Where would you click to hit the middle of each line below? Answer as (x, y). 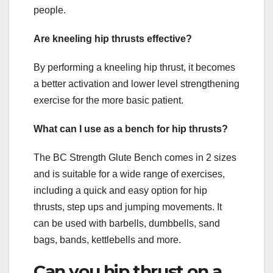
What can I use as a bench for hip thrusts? (131, 129)
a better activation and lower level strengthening (136, 84)
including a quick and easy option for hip (120, 191)
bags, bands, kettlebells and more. (107, 240)
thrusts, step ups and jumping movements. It (128, 207)
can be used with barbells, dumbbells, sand (127, 224)
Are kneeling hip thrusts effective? (113, 39)
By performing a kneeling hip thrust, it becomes (134, 68)
